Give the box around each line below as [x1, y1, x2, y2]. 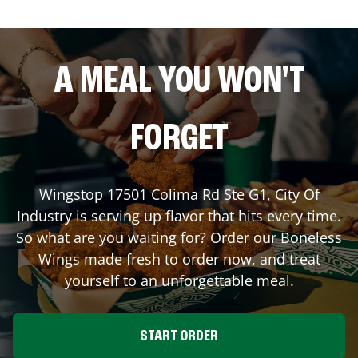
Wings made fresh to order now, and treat [38, 249, 320, 268]
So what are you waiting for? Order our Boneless [16, 227, 342, 247]
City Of [274, 184, 320, 204]
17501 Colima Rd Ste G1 [106, 184, 267, 204]
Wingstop [38, 184, 107, 204]
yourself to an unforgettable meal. [64, 270, 294, 290]
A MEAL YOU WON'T [53, 62, 305, 101]
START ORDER [140, 328, 218, 344]
